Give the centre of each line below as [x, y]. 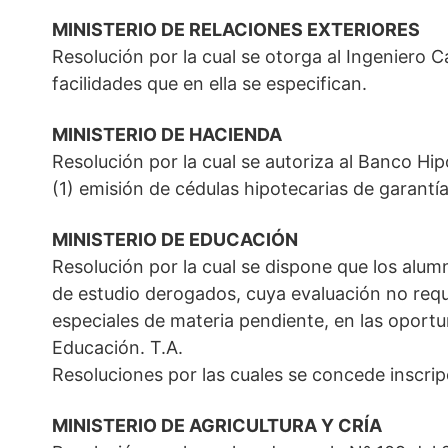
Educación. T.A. [117, 348]
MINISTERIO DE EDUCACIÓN [175, 240]
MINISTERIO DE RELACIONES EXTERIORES [236, 30]
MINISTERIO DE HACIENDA [167, 135]
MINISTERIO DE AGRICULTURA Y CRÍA [217, 426]
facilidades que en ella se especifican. [209, 84]
